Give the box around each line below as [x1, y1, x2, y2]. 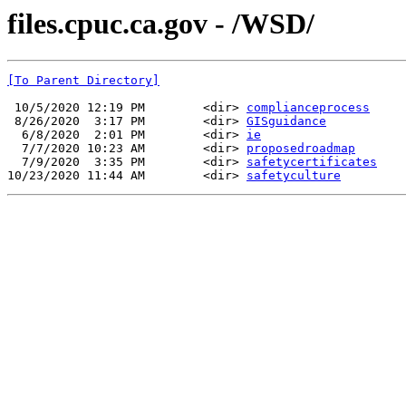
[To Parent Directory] [7, 73, 159, 88]
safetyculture [246, 169, 341, 183]
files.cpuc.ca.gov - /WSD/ [7, 7, 314, 40]
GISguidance [246, 114, 326, 129]
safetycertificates [246, 155, 377, 169]
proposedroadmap [246, 141, 355, 156]
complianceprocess [246, 101, 370, 115]
